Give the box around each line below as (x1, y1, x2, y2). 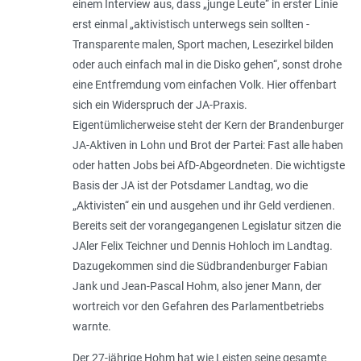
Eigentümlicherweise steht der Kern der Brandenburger (72, 118, 344, 132)
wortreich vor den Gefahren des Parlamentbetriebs (72, 300, 324, 313)
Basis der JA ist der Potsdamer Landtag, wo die (72, 179, 308, 193)
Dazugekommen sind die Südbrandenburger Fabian (72, 259, 328, 273)
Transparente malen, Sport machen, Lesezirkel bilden (72, 38, 334, 52)
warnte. (72, 320, 114, 334)
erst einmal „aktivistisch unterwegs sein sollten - (72, 18, 309, 31)
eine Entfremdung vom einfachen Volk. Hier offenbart (72, 78, 337, 92)
